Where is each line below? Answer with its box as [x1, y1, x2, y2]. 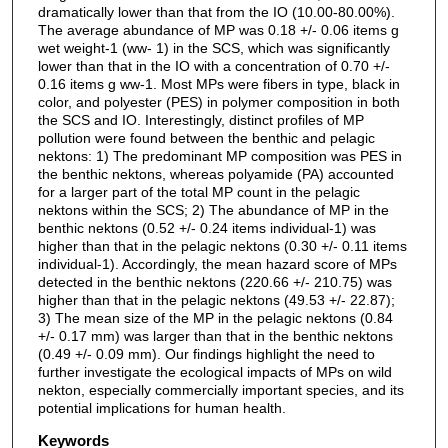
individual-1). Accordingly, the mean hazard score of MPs [37, 256, 397, 273]
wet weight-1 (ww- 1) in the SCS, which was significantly [37, 40, 390, 57]
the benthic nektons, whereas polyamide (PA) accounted [37, 166, 394, 183]
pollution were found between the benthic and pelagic [37, 130, 375, 147]
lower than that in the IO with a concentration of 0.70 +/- [37, 58, 390, 75]
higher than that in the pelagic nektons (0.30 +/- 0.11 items [37, 238, 407, 255]
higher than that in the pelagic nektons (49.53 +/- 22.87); [37, 292, 395, 309]
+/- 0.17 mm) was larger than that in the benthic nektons [37, 328, 393, 345]
